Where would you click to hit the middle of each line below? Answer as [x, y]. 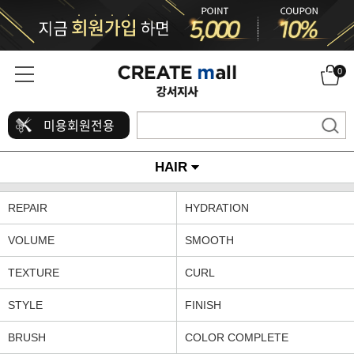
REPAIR [28, 208]
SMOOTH [209, 241]
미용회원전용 [79, 125]
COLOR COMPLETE [237, 338]
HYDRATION [217, 208]
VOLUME [31, 241]
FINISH [203, 305]
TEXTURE [34, 273]
